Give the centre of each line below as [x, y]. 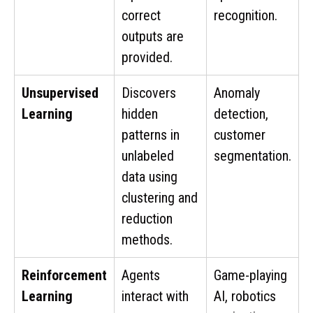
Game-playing [250, 275]
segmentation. [253, 155]
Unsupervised [60, 93]
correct [141, 15]
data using [150, 176]
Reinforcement [64, 275]
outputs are [153, 36]
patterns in [151, 134]
